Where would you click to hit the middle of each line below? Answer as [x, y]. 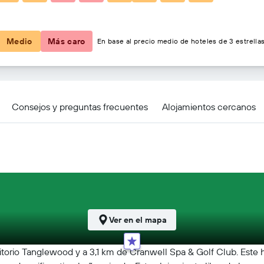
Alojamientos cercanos [209, 106]
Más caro [66, 41]
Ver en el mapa [138, 220]
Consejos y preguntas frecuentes [80, 106]
